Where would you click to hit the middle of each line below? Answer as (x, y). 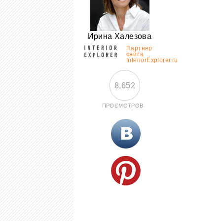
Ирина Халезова (120, 36)
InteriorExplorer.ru (152, 60)
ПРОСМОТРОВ (123, 106)
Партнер (139, 48)
